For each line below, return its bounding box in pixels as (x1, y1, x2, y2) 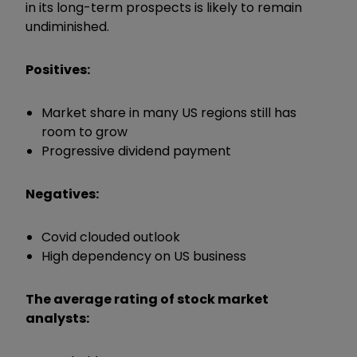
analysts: (25, 308, 89, 328)
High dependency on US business (41, 246, 249, 265)
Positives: (25, 60, 92, 79)
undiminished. (25, 17, 112, 36)
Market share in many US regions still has (41, 103, 296, 122)
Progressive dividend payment (41, 141, 234, 160)
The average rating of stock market (25, 289, 269, 308)
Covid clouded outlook (41, 227, 180, 246)
